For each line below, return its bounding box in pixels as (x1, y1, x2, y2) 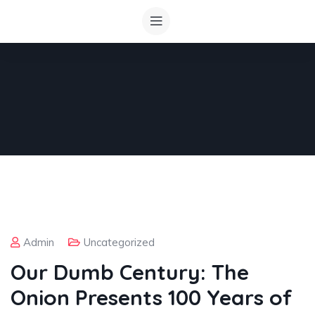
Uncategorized (84, 236, 155, 249)
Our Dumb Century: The (11, 259, 249, 285)
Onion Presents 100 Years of (11, 284, 292, 311)
